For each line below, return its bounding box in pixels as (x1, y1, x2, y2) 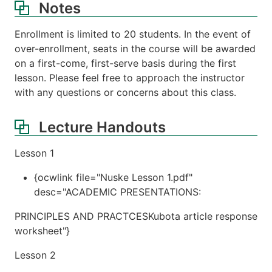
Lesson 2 (15, 248, 56, 261)
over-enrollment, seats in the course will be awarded (15, 42, 256, 55)
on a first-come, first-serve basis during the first (15, 56, 236, 69)
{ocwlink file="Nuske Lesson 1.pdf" (34, 171, 192, 183)
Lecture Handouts (39, 118, 166, 136)
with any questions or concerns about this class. (15, 86, 236, 98)
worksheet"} (15, 224, 70, 237)
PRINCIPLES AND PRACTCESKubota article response (15, 209, 257, 222)
